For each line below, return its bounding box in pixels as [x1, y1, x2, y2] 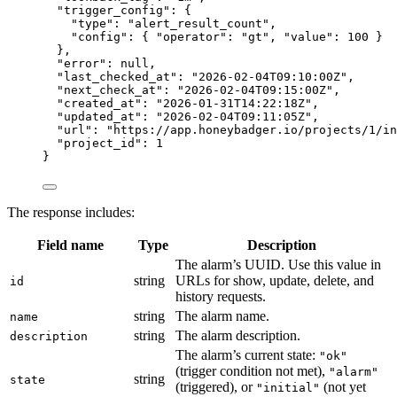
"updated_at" [57, 109, 142, 123]
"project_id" [57, 136, 142, 150]
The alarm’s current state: [175, 346, 319, 362]
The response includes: [7, 204, 135, 220]
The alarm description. [175, 327, 300, 343]
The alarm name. [175, 307, 269, 323]
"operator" [156, 29, 227, 43]
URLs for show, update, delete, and [175, 272, 374, 288]
